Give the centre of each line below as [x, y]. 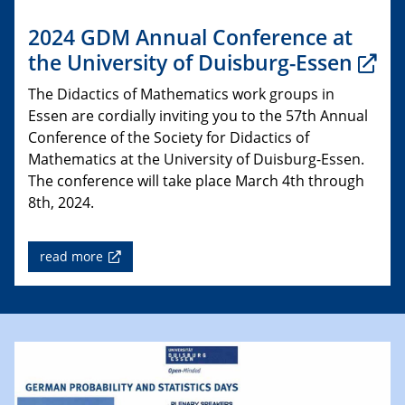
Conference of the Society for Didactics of [169, 137]
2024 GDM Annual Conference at [190, 37]
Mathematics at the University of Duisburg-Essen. [196, 159]
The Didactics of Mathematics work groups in [181, 94]
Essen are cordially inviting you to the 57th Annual [198, 115]
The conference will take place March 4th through [196, 180]
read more [71, 256]
